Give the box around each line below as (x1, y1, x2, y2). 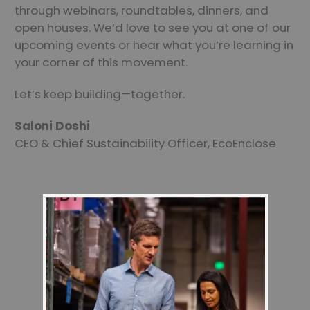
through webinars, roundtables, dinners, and (15, 2, 268, 19)
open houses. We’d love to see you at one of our (15, 19, 291, 37)
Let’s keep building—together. (15, 86, 185, 103)
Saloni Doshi (15, 118, 90, 135)
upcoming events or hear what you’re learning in (15, 37, 293, 54)
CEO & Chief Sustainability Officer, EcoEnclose (15, 135, 276, 152)
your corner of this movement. (15, 54, 188, 71)
